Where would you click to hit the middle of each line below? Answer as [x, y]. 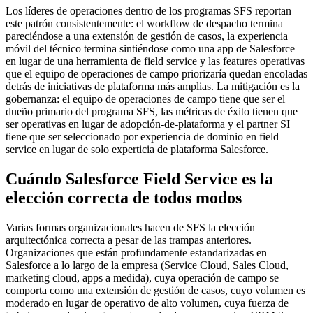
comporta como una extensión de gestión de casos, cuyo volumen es [155, 290]
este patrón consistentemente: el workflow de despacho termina [144, 24]
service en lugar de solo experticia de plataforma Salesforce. [137, 150]
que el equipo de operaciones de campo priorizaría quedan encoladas [156, 74]
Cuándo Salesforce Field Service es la [139, 179]
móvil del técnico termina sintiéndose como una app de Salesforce [150, 49]
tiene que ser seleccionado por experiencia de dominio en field [142, 137]
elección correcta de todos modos [124, 198]
